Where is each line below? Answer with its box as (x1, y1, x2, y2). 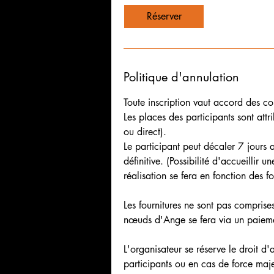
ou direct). (124, 125, 166, 139)
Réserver (146, 10, 182, 23)
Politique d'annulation (124, 69, 239, 86)
